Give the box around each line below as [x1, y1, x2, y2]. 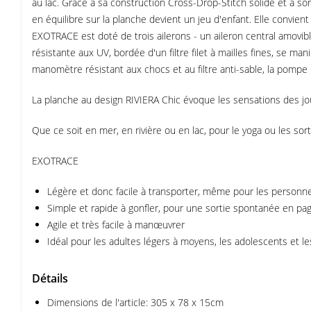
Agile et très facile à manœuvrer [47, 218, 185, 231]
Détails [32, 271, 68, 286]
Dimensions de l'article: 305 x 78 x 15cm [47, 296, 224, 309]
